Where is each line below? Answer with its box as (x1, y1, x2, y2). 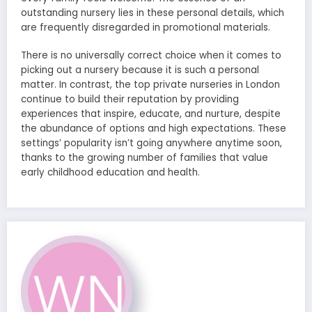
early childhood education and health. (21, 166, 200, 180)
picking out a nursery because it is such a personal (21, 63, 259, 77)
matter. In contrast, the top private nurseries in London (21, 78, 280, 92)
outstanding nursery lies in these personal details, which (21, 6, 284, 19)
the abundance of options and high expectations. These (21, 122, 286, 136)
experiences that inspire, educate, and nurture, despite (21, 107, 281, 121)
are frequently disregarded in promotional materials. (21, 20, 270, 34)
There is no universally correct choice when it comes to (21, 49, 281, 63)
